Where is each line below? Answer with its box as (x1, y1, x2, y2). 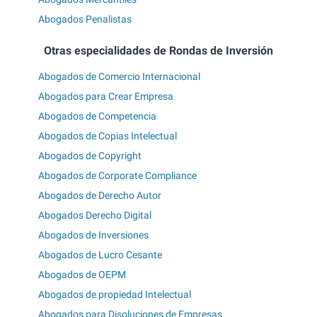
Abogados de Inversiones (38, 229, 149, 241)
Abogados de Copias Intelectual (38, 129, 177, 142)
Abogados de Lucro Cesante (38, 248, 162, 260)
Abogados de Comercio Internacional (38, 70, 200, 82)
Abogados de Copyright (38, 149, 142, 161)
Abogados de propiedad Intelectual (38, 288, 191, 300)
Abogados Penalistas (38, 13, 132, 25)
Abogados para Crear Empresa (38, 90, 173, 102)
